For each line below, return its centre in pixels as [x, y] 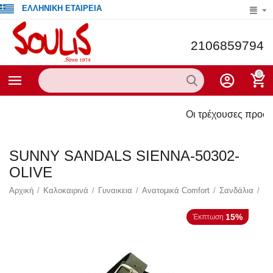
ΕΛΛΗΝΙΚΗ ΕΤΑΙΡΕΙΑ [62, 8]
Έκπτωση [208, 217]
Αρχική [22, 191]
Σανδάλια [237, 191]
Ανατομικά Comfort [176, 191]
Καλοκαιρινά [66, 191]
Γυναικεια [115, 191]
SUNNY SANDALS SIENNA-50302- [124, 156]
